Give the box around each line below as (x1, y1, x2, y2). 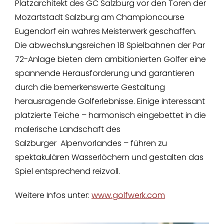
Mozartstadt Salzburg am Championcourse (14, 11, 184, 23)
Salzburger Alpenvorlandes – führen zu (14, 137, 167, 149)
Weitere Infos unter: (14, 189, 91, 201)
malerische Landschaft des (14, 123, 120, 135)
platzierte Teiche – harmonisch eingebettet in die (14, 109, 206, 121)
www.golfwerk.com (91, 189, 165, 201)
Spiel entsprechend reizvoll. (14, 165, 120, 177)
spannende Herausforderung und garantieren (14, 67, 194, 79)
